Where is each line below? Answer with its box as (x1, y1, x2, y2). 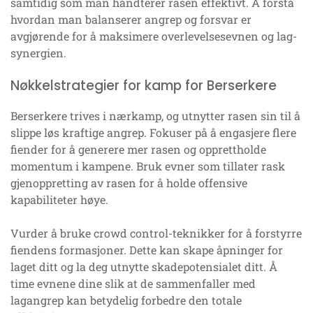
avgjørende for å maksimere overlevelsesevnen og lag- (10, 28, 297, 43)
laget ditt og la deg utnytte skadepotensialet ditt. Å (10, 259, 277, 274)
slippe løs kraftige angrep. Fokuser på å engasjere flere (10, 124, 296, 140)
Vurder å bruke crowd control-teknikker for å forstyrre (10, 225, 302, 240)
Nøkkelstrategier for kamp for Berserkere (10, 75, 277, 95)
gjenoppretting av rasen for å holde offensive (10, 175, 247, 190)
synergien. (10, 45, 66, 60)
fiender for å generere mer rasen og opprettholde (10, 141, 266, 156)
